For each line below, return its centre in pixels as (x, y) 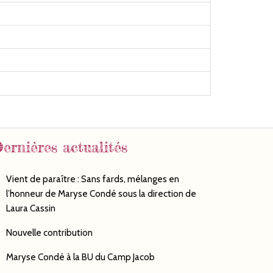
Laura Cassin (30, 208)
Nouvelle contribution (49, 233)
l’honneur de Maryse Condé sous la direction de (101, 194)
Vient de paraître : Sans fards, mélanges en (92, 179)
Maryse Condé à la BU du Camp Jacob (80, 257)
